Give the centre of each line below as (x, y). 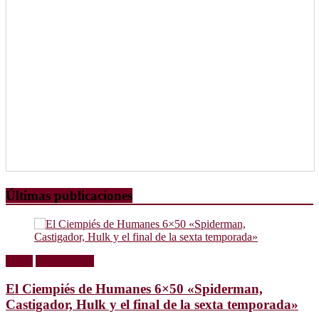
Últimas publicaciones (69, 195)
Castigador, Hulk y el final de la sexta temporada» (152, 305)
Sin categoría (65, 261)
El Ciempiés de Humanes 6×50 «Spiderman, (134, 289)
